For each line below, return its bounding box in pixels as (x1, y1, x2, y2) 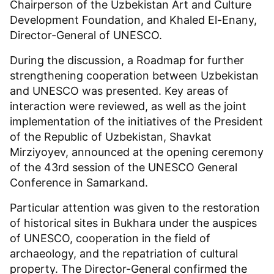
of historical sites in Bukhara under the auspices (10, 217, 257, 230)
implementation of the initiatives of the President (10, 115, 263, 128)
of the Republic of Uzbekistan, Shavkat (10, 130, 212, 144)
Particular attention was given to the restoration (10, 201, 260, 215)
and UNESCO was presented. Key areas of (10, 84, 229, 98)
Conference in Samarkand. (10, 176, 148, 190)
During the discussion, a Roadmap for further (10, 54, 244, 67)
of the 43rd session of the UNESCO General (10, 161, 237, 174)
